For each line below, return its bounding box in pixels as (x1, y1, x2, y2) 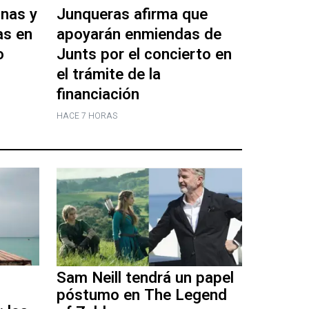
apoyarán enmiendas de (57, 23, 222, 46)
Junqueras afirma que (57, 3, 208, 26)
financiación (57, 83, 140, 106)
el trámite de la (57, 63, 161, 86)
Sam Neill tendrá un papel (57, 267, 235, 290)
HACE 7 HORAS (57, 109, 118, 122)
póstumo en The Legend (57, 284, 228, 307)
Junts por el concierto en (57, 43, 232, 66)
